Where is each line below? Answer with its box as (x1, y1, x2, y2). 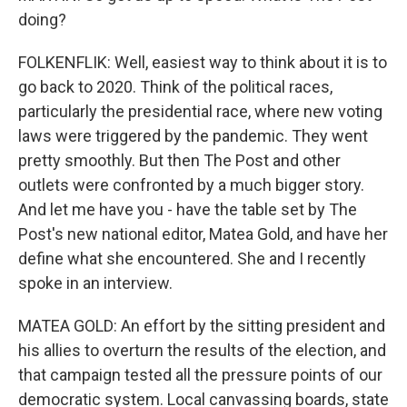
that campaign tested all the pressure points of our (18, 365, 382, 384)
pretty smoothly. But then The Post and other (18, 151, 341, 170)
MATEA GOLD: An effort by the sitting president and (18, 316, 385, 335)
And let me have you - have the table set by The (18, 200, 357, 219)
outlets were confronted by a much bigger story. (18, 175, 364, 194)
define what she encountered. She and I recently (18, 249, 366, 268)
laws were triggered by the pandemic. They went (18, 126, 368, 145)
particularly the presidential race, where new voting (18, 102, 382, 121)
